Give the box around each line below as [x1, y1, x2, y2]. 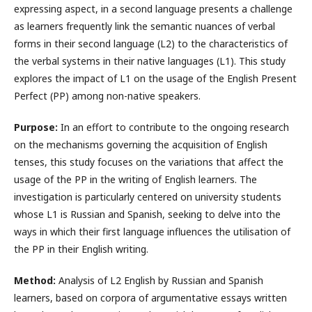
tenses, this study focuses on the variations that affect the [14, 155, 283, 169]
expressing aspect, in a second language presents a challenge [14, 2, 292, 16]
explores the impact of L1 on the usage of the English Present [14, 72, 297, 86]
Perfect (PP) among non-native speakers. [14, 89, 201, 103]
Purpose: [14, 120, 58, 134]
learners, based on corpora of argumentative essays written [14, 291, 287, 305]
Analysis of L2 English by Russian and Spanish [56, 274, 263, 288]
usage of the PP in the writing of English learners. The [14, 173, 257, 187]
